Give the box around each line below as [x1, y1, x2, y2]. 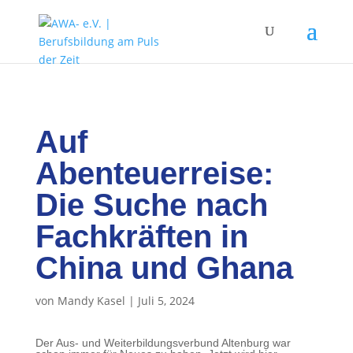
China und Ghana [35, 251, 293, 285]
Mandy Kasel [57, 293, 125, 308]
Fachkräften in [35, 219, 248, 254]
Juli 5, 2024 [137, 293, 195, 308]
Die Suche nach [35, 188, 268, 222]
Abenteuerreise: [35, 156, 273, 191]
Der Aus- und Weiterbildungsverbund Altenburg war [35, 336, 291, 349]
